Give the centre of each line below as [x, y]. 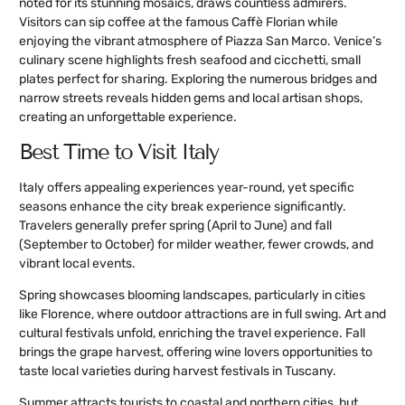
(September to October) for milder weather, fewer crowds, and [196, 244]
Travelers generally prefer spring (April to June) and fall [175, 225]
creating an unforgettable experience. [128, 118]
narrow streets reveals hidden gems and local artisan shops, [191, 99]
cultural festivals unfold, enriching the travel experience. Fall [192, 333]
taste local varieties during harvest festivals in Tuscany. [178, 371]
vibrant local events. [77, 263]
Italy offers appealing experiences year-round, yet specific [187, 187]
